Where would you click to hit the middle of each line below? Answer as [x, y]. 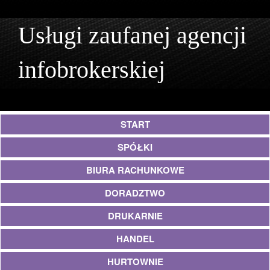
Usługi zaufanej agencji [132, 35]
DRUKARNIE [135, 216]
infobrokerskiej [92, 70]
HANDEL [135, 239]
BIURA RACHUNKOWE [135, 170]
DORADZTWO [135, 193]
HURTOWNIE [135, 262]
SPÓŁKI [135, 147]
